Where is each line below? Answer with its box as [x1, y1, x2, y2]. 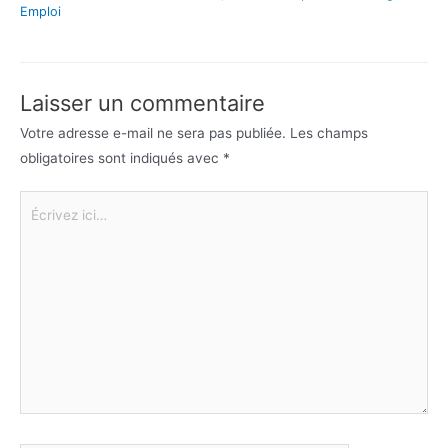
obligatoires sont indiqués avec [20, 149, 223, 166]
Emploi [20, 3, 61, 19]
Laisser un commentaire [20, 89, 265, 116]
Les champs [290, 124, 368, 141]
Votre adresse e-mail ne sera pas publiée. [20, 124, 286, 141]
